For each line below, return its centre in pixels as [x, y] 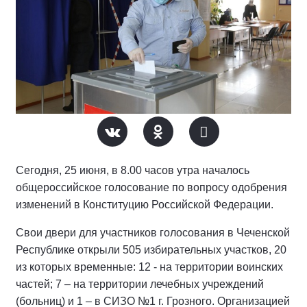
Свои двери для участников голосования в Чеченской [153, 233]
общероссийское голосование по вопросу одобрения [151, 188]
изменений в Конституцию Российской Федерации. [147, 205]
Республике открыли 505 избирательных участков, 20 [151, 250]
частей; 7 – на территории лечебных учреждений [140, 284]
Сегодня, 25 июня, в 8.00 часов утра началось [133, 171]
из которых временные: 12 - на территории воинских [149, 267]
